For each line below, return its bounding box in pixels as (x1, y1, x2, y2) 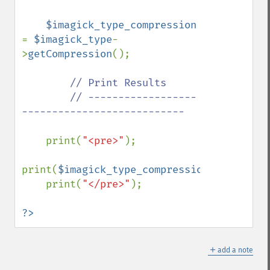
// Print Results (70, 77, 166, 89)
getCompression (28, 48, 112, 60)
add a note (218, 246, 253, 254)
